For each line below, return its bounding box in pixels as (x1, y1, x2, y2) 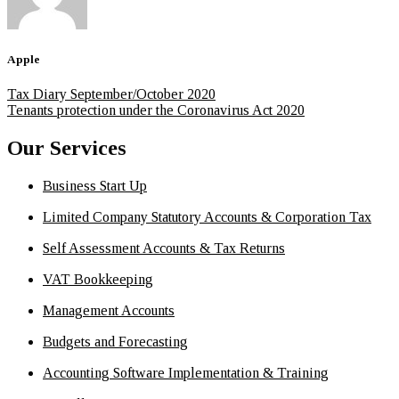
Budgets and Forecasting (43, 334, 188, 349)
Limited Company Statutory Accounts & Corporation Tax (43, 209, 371, 224)
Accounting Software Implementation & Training (43, 365, 329, 380)
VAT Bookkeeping (43, 272, 153, 287)
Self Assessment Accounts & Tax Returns (43, 240, 285, 256)
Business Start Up (43, 178, 147, 193)
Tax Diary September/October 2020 (7, 86, 216, 102)
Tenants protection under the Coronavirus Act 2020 (7, 102, 305, 118)
